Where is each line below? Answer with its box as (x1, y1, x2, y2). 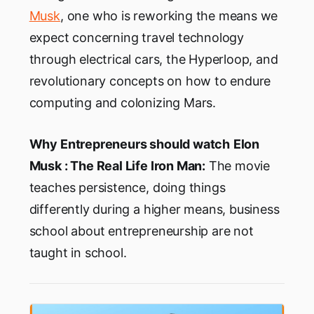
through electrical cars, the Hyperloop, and (29, 51, 278, 67)
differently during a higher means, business (29, 201, 280, 217)
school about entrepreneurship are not (29, 223, 254, 238)
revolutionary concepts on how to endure (29, 73, 271, 88)
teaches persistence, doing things (29, 179, 226, 195)
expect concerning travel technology (29, 29, 245, 45)
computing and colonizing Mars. (29, 95, 216, 110)
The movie (205, 158, 271, 173)
